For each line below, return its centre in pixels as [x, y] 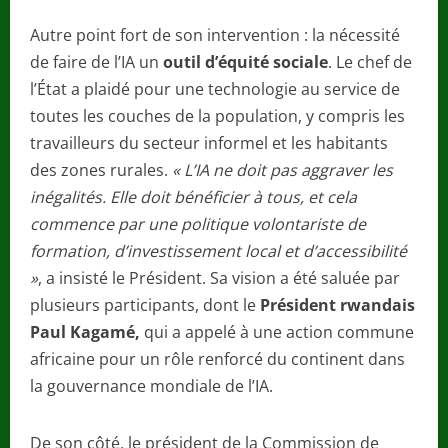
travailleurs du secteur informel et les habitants [209, 143]
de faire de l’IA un [96, 62]
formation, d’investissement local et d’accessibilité [218, 251]
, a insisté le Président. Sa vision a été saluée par [219, 278]
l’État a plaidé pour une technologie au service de [215, 89]
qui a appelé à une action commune [277, 332]
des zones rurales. [101, 170]
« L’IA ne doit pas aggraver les [282, 170]
